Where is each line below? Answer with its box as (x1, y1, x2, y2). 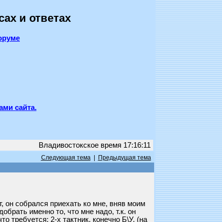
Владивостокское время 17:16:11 (36, 141, 153, 149)
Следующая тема (41, 154, 91, 161)
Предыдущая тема (98, 154, 151, 161)
